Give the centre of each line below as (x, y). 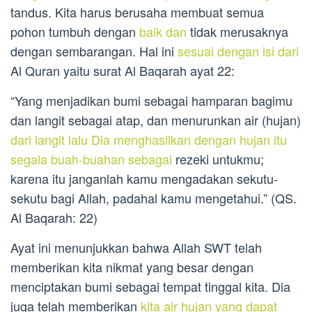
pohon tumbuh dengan (75, 32)
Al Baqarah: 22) (54, 218)
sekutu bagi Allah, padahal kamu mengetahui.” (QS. (154, 198)
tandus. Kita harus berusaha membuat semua (137, 12)
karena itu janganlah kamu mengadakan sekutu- (144, 179)
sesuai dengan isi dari (238, 51)
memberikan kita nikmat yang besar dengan (132, 267)
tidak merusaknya (237, 32)
